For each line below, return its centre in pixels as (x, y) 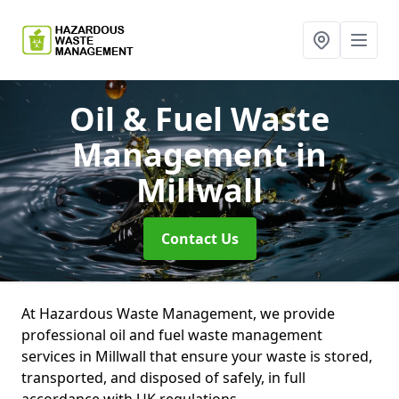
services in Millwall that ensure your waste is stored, (197, 356)
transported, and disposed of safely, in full (163, 378)
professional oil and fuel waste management (172, 335)
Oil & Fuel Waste (199, 119)
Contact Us (199, 239)
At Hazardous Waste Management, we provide (178, 313)
